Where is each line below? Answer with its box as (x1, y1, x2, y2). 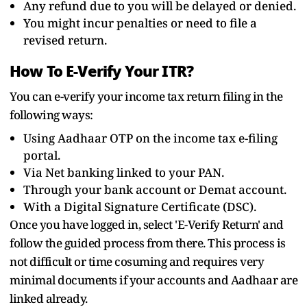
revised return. (23, 32, 107, 48)
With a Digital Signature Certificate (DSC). (23, 198, 256, 214)
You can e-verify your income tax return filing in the (10, 88, 283, 104)
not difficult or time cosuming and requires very (10, 253, 264, 269)
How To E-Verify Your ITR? (10, 59, 193, 83)
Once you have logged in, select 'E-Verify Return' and (10, 216, 284, 232)
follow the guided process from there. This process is (10, 234, 286, 251)
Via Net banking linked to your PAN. (23, 164, 224, 180)
